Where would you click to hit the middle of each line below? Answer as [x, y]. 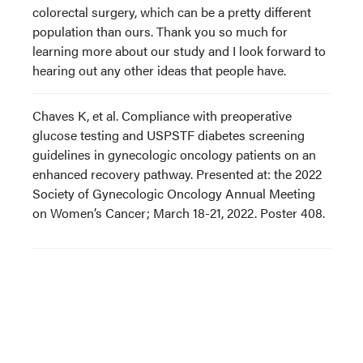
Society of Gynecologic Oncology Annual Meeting [174, 193]
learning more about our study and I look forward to [179, 51]
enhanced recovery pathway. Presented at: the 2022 [177, 174]
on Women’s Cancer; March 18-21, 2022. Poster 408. [179, 213]
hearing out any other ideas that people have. [159, 70]
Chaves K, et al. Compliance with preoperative [162, 115]
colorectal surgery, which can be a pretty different [172, 12]
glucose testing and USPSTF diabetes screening [169, 135]
